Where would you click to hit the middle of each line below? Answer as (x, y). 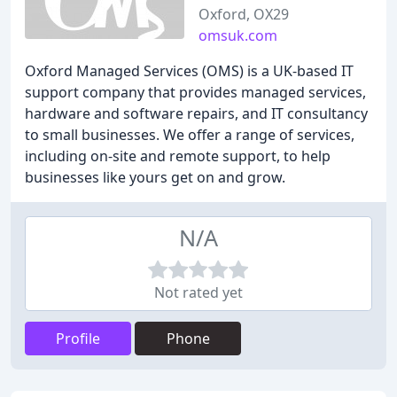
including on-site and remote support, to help (178, 156)
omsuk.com (238, 35)
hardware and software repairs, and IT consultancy (196, 113)
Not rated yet (198, 292)
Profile (78, 339)
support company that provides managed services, (195, 92)
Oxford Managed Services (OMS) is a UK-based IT (189, 71)
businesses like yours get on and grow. (155, 177)
